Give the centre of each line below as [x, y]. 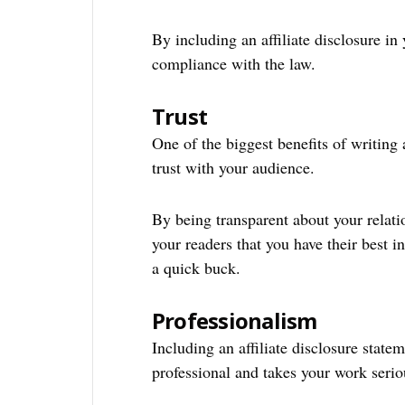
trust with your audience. [233, 167]
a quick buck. [196, 268]
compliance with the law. [233, 63]
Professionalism [234, 320]
